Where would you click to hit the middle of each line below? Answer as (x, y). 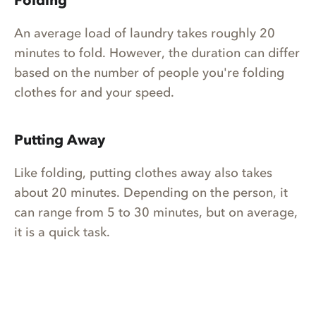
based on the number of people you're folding (149, 73)
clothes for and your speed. (96, 93)
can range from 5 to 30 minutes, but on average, (156, 213)
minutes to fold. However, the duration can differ (157, 53)
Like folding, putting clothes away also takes (143, 173)
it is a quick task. (64, 232)
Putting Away (60, 140)
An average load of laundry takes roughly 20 (145, 34)
